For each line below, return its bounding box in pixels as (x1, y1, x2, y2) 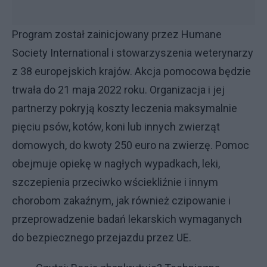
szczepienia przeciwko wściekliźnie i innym (12, 176, 218, 188)
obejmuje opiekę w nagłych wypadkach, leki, (12, 157, 220, 170)
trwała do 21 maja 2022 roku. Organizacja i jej (12, 83, 225, 96)
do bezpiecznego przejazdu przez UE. (12, 231, 191, 244)
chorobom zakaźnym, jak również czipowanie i (12, 194, 231, 207)
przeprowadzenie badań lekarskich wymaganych (12, 213, 242, 225)
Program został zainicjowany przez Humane (12, 28, 222, 41)
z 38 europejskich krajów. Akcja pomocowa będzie (12, 65, 251, 77)
